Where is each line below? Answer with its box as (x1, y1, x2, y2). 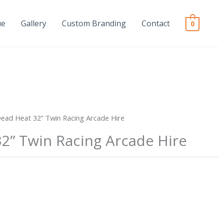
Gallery (21, 18, 47, 29)
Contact (142, 18, 170, 29)
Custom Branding (62, 18, 127, 29)
